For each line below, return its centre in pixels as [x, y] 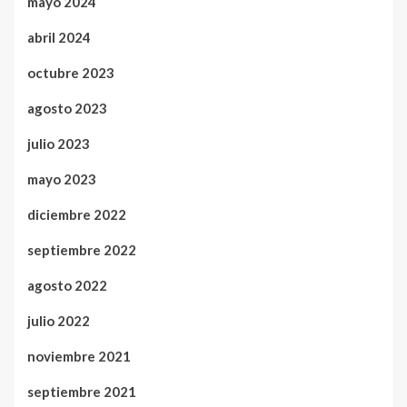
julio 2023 [59, 144]
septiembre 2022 [82, 250]
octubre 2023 [71, 73]
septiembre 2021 [82, 392]
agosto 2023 [67, 108]
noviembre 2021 [79, 356]
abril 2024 [59, 37]
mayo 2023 [62, 179]
